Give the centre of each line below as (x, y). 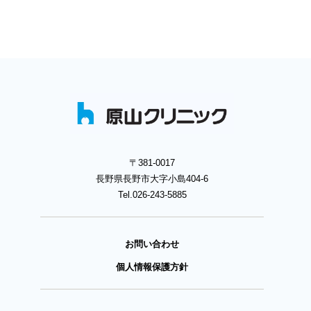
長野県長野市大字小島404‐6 (152, 179)
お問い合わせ (152, 244)
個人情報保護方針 (152, 267)
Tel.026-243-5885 (152, 195)
